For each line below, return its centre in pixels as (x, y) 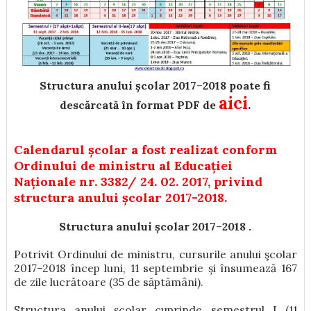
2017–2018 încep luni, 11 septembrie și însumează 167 (155, 268)
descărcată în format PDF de (140, 104)
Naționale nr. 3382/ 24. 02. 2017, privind (138, 181)
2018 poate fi (237, 85)
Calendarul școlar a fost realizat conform (145, 149)
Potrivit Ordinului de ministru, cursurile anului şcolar (155, 254)
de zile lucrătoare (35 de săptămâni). (108, 281)
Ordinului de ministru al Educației (123, 165)
